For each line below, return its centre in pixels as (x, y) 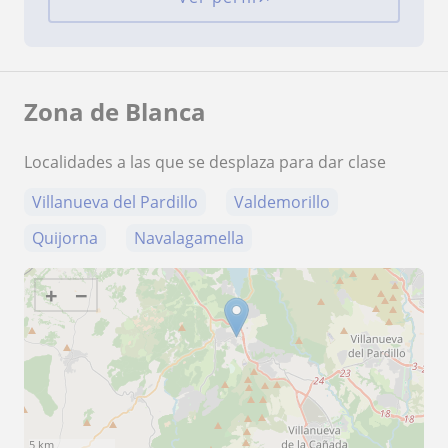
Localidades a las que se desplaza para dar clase (205, 162)
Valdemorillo (282, 202)
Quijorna (65, 238)
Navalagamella (189, 238)
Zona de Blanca (115, 112)
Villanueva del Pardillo (115, 202)
